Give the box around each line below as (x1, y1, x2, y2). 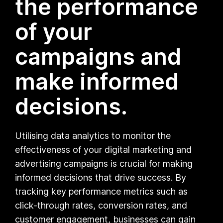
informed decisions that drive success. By (15, 172, 187, 183)
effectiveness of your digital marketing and (15, 144, 192, 155)
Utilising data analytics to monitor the (15, 130, 171, 141)
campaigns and (15, 42, 182, 70)
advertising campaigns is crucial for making (15, 158, 193, 169)
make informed (15, 67, 179, 95)
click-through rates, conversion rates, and (15, 200, 188, 211)
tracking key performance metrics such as (15, 186, 188, 197)
